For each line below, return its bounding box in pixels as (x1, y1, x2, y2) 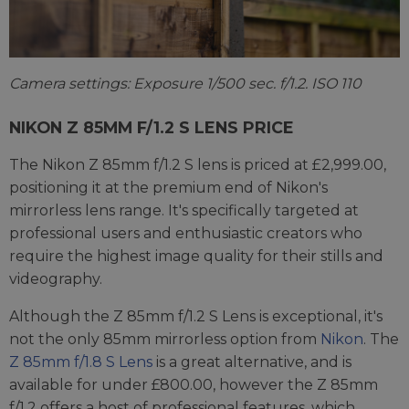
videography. (9, 270, 102, 288)
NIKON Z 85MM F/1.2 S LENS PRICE (9, 118, 294, 138)
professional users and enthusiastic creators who (9, 225, 362, 243)
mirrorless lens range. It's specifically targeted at (9, 202, 359, 220)
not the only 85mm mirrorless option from (9, 330, 320, 349)
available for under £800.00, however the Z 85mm (9, 376, 378, 394)
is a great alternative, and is (152, 353, 351, 372)
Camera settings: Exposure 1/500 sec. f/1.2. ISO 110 (9, 75, 362, 93)
